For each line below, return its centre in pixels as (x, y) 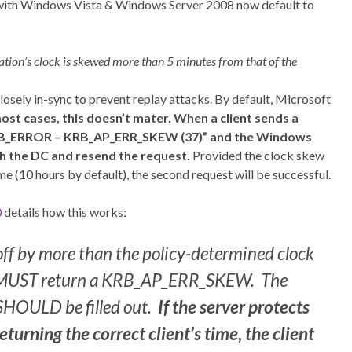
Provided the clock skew (257, 155)
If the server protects (234, 307)
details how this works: (64, 212)
